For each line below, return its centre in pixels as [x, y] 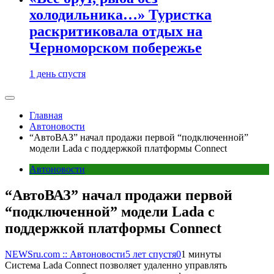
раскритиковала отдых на [116, 31]
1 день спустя [57, 74]
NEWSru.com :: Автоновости [65, 254]
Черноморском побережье [116, 48]
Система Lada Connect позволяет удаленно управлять [116, 265]
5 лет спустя [151, 254]
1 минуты [201, 254]
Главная [46, 115]
